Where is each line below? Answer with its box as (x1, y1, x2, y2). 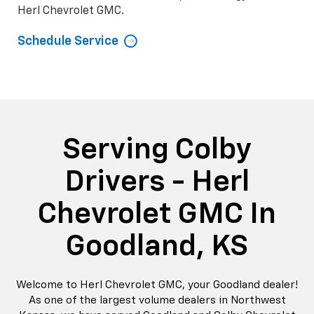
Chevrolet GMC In (38, 199, 276, 229)
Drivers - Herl (64, 167, 250, 197)
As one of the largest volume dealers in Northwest (28, 294, 286, 306)
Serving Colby (62, 135, 252, 165)
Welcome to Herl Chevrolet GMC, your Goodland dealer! (16, 279, 298, 290)
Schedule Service (18, 34, 118, 48)
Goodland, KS (66, 231, 248, 261)
